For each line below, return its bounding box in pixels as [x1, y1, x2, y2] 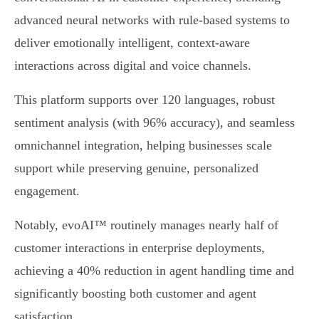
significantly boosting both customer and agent [14, 286, 256, 301]
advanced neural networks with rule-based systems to [14, 13, 290, 28]
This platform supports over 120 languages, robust [14, 93, 275, 108]
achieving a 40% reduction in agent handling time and [14, 263, 294, 278]
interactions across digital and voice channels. [14, 58, 251, 73]
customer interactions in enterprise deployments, [14, 241, 265, 256]
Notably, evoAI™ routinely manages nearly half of [14, 218, 278, 233]
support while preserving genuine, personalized [14, 161, 258, 176]
